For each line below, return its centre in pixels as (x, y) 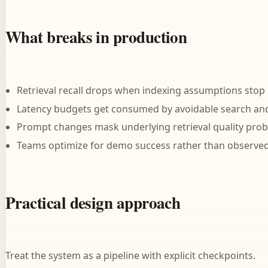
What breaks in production (96, 37)
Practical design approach (93, 202)
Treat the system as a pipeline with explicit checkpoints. (130, 256)
